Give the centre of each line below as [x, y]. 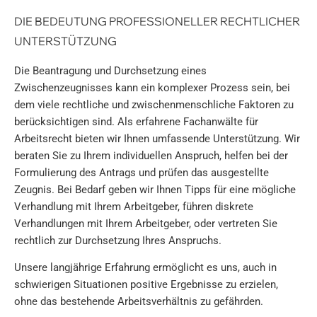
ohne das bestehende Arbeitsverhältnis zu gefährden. [139, 302]
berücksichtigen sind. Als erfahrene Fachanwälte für [136, 121]
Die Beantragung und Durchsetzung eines [110, 70]
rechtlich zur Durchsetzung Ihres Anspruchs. [118, 240]
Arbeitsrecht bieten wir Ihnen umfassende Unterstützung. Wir [157, 138]
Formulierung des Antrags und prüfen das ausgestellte [142, 172]
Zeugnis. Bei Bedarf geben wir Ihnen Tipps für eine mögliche [155, 189]
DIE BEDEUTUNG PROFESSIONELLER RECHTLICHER [157, 21]
